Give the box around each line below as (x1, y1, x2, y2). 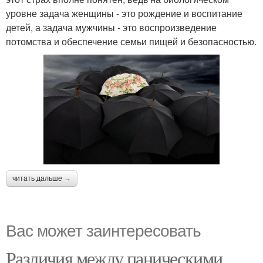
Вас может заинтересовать (6, 217, 201, 241)
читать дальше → (12, 174, 71, 183)
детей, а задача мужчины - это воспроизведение (6, 20, 217, 34)
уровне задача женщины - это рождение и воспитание (6, 6, 242, 20)
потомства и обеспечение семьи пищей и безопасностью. (6, 34, 257, 48)
